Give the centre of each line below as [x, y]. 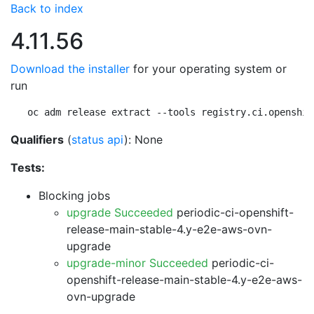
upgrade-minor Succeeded [137, 263]
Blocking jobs [74, 196]
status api [98, 139]
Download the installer [70, 69]
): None [143, 139]
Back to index [47, 8]
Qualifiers [37, 139]
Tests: [28, 168]
